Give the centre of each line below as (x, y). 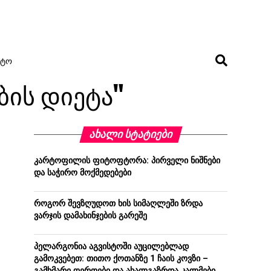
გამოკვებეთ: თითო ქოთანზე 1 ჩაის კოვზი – (121, 259)
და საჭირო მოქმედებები (83, 173)
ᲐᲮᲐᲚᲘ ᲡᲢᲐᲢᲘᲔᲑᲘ (131, 134)
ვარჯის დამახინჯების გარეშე (90, 216)
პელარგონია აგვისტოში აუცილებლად (111, 247)
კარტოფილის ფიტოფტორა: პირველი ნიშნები (127, 161)
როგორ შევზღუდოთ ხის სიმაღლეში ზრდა (118, 204)
